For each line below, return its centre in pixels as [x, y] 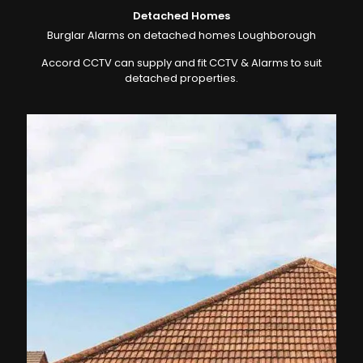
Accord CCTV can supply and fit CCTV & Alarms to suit [181, 62]
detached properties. [181, 78]
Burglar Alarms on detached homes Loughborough [181, 35]
